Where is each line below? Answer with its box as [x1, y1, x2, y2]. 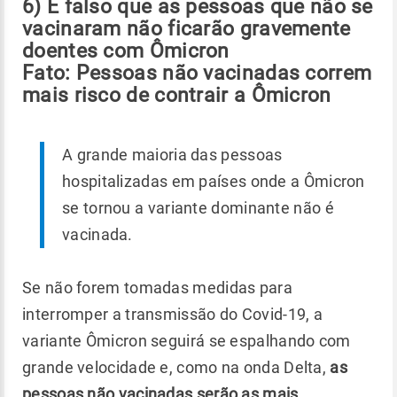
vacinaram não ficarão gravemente [22, 16, 351, 40]
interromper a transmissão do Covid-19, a [22, 304, 323, 323]
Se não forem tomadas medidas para [22, 277, 292, 297]
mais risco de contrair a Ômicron [22, 82, 331, 106]
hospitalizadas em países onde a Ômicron [62, 171, 365, 191]
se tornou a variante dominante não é [62, 198, 334, 217]
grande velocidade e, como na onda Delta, [22, 357, 331, 377]
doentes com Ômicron [22, 38, 230, 62]
